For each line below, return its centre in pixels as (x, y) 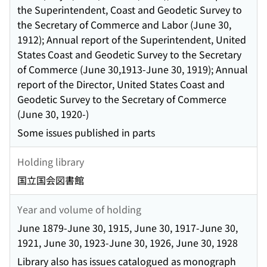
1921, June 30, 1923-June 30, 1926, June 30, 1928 (128, 243)
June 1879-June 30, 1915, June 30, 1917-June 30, (128, 228)
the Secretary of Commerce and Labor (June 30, (124, 25)
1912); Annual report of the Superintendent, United (132, 40)
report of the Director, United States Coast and (121, 84)
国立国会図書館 (51, 180)
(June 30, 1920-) (53, 114)
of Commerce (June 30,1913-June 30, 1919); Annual (133, 69)
